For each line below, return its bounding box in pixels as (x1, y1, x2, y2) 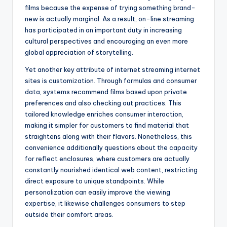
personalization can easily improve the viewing (25, 188, 170, 197)
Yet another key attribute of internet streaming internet (25, 65, 200, 74)
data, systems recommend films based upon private (25, 88, 187, 96)
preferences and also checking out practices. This (25, 99, 181, 107)
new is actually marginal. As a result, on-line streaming (25, 15, 194, 23)
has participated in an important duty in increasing (25, 26, 182, 34)
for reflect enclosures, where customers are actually (25, 155, 190, 163)
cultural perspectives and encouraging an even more (25, 37, 188, 46)
